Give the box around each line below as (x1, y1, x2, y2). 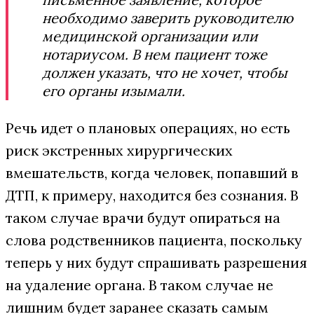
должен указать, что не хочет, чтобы (42, 64, 287, 81)
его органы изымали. (42, 82, 189, 100)
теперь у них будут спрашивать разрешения (6, 254, 307, 271)
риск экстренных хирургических (6, 142, 233, 159)
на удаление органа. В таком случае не (6, 276, 273, 294)
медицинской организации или (42, 27, 258, 45)
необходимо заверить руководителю (42, 9, 293, 27)
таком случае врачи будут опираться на (6, 209, 280, 226)
